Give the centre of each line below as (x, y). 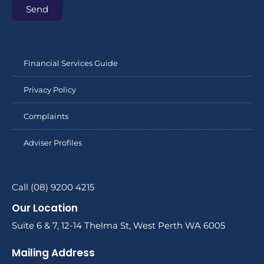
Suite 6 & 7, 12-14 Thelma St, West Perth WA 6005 (118, 226)
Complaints (46, 116)
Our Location (45, 208)
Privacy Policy (50, 90)
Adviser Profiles (53, 143)
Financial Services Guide (71, 63)
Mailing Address (53, 253)
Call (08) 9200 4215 (53, 187)
